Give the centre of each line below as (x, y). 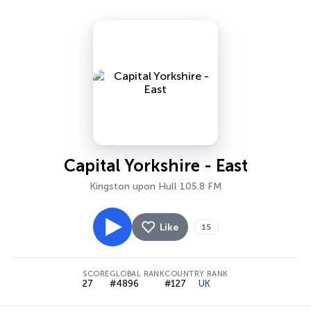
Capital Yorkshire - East (155, 166)
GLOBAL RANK (137, 274)
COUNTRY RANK (196, 274)
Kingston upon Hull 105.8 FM (155, 186)
